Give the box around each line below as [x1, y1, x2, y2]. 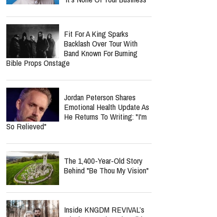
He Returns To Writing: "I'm [64, 111, 147, 122]
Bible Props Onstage [6, 57, 70, 68]
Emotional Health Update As [64, 101, 149, 112]
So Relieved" [6, 121, 46, 132]
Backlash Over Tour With [64, 38, 138, 49]
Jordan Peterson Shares [64, 92, 136, 103]
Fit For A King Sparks [64, 28, 128, 39]
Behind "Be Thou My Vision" [64, 165, 149, 176]
